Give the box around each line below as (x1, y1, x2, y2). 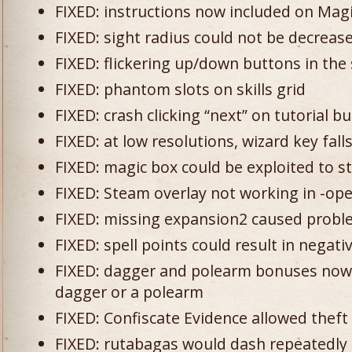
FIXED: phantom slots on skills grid (55, 79, 306, 100)
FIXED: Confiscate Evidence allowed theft (55, 307, 348, 328)
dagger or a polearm (55, 281, 203, 302)
